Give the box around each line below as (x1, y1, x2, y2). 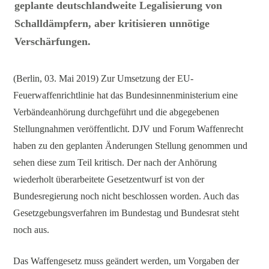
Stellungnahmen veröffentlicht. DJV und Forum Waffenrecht (13, 123, 244, 134)
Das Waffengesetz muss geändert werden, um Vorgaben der (13, 255, 240, 266)
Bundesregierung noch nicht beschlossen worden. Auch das (13, 190, 240, 201)
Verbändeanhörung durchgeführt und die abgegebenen (13, 106, 220, 117)
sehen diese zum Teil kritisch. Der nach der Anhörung (13, 157, 217, 168)
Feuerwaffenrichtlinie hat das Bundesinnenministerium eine (13, 89, 238, 100)
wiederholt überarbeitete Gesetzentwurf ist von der (13, 174, 205, 184)
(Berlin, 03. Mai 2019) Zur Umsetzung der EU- (13, 73, 194, 83)
